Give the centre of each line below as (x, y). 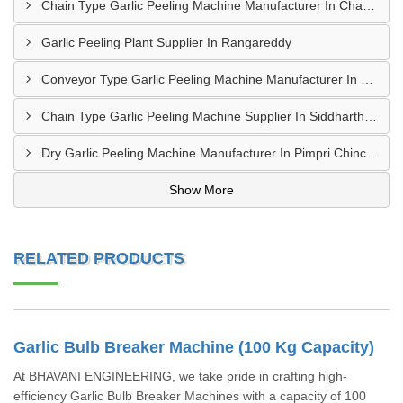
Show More (201, 190)
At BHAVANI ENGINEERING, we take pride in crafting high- (180, 376)
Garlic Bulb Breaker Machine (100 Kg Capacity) (194, 347)
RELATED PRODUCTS (99, 258)
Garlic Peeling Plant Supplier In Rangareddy (166, 42)
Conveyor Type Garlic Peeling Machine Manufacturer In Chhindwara (367, 79)
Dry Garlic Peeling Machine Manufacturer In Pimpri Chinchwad (372, 153)
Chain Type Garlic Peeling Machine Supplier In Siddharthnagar (371, 116)
